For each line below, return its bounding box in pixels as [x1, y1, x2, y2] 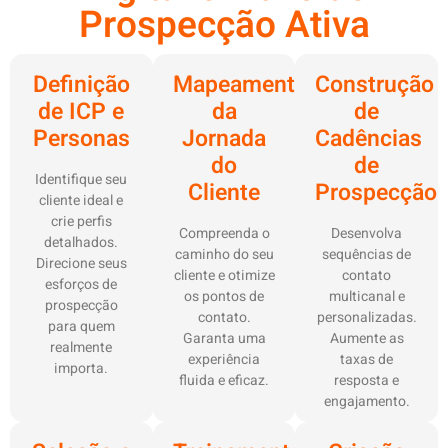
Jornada [182, 122, 266, 157]
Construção [315, 68, 435, 103]
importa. [54, 358, 109, 380]
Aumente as [329, 328, 404, 350]
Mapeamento [172, 68, 308, 103]
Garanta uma [182, 328, 266, 350]
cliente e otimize [173, 265, 275, 287]
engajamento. [323, 391, 410, 413]
